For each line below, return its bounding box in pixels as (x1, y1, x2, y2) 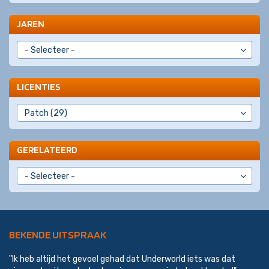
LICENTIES (17, 81, 60, 92)
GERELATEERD (17, 144, 77, 156)
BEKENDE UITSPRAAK (9, 228, 106, 241)
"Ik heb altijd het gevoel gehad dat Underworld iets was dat (9, 254, 235, 264)
